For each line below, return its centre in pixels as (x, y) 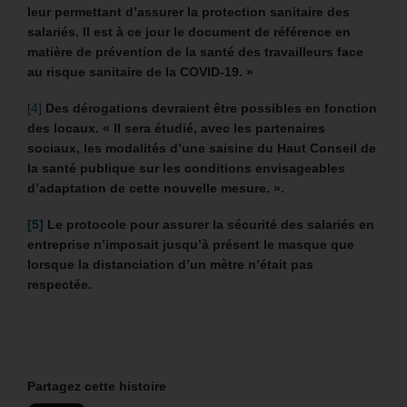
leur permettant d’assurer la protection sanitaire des (189, 11)
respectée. (60, 284)
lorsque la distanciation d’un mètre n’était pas (170, 264)
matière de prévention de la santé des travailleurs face (195, 51)
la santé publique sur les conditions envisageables (186, 168)
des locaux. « (70, 128)
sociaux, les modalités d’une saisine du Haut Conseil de (202, 148)
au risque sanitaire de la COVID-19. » (140, 71)
